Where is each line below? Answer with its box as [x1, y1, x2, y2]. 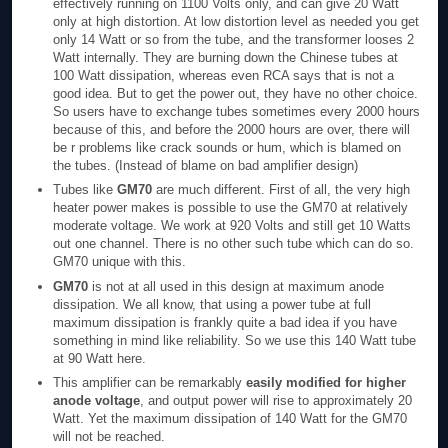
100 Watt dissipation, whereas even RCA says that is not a [53, 67, 395, 83]
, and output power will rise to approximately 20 [140, 393, 413, 409]
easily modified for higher [242, 375, 407, 391]
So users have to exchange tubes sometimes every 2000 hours [53, 103, 421, 119]
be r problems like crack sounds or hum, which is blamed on [53, 139, 402, 155]
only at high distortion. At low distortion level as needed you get [53, 13, 420, 29]
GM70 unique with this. [53, 254, 187, 270]
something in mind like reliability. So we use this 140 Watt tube [53, 332, 417, 348]
